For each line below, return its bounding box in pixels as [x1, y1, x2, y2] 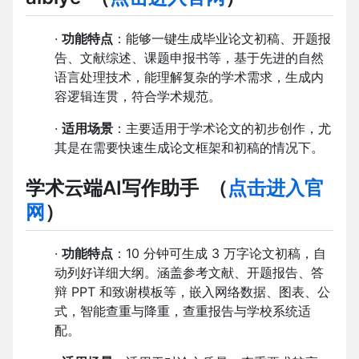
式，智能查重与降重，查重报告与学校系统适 [54, 303, 311, 320]
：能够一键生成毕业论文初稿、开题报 [113, 30, 331, 47]
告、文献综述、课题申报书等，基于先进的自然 [54, 50, 324, 67]
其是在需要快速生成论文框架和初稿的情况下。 [54, 139, 324, 156]
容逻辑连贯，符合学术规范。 [54, 88, 221, 105]
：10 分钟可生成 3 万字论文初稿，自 [113, 245, 326, 262]
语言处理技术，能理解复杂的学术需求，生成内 [54, 69, 324, 86]
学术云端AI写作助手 [26, 176, 199, 200]
